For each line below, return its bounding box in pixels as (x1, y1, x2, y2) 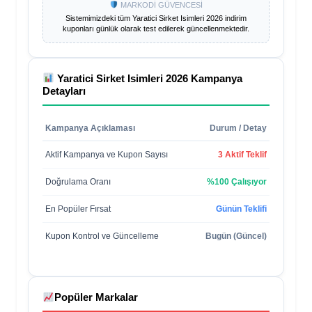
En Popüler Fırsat (45, 203, 111, 214)
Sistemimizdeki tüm (65, 13, 132, 22)
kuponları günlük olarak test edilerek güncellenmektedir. (63, 24, 249, 33)
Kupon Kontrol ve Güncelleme (45, 231, 159, 241)
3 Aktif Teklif (218, 149, 267, 159)
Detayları (42, 84, 86, 97)
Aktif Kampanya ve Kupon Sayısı (45, 149, 168, 159)
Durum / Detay (210, 123, 267, 133)
